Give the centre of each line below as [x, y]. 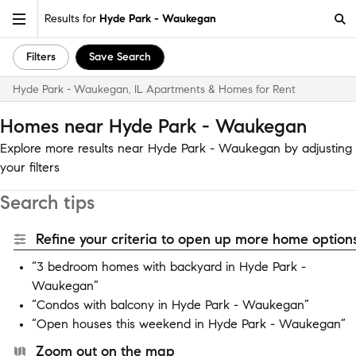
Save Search [120, 57]
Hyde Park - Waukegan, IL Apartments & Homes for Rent [154, 89]
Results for [72, 18]
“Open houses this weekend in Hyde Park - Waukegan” [189, 324]
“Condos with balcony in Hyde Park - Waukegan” [170, 305]
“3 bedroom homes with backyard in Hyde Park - [169, 267]
